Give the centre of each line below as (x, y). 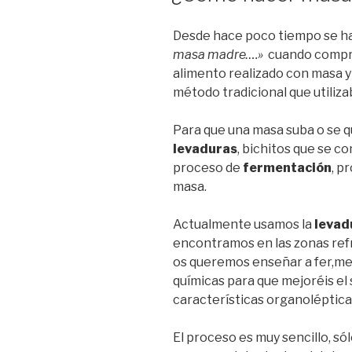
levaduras (205, 148)
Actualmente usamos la (242, 224)
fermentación (287, 167)
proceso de (208, 167)
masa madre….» (219, 54)
